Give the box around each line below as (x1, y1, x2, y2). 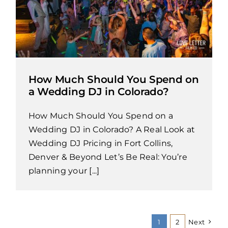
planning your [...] (28, 165, 100, 176)
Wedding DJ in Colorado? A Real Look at (28, 124, 195, 134)
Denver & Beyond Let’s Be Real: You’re (28, 152, 187, 162)
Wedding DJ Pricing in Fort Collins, (28, 138, 173, 148)
